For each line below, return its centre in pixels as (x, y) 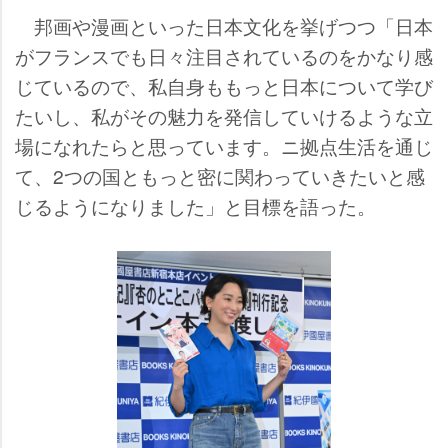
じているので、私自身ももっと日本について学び (224, 85)
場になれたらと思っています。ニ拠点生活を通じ (224, 145)
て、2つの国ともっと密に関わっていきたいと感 (220, 175)
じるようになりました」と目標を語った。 (195, 205)
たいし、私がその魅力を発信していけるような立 (224, 115)
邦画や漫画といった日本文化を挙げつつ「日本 (224, 25)
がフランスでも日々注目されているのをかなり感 (224, 55)
